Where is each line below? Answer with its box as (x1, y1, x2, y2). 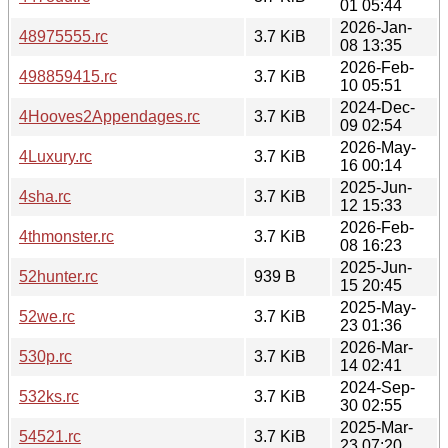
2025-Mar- (340, 418, 413, 436)
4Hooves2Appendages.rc (19, 107, 200, 125)
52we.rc (19, 307, 75, 325)
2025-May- (340, 298, 416, 316)
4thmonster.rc (19, 227, 114, 245)
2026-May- (340, 138, 416, 156)
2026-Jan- (340, 18, 412, 36)
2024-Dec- (340, 98, 415, 116)
